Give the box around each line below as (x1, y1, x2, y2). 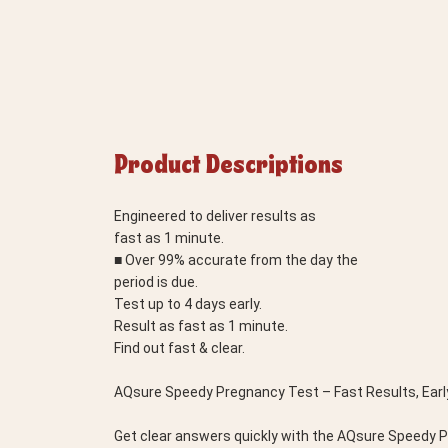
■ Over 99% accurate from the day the (114, 252, 358, 268)
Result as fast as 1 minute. (114, 318, 288, 334)
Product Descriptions (114, 153, 343, 177)
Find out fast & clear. (114, 340, 245, 356)
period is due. (114, 274, 198, 290)
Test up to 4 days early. (114, 296, 262, 312)
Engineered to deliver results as (114, 208, 316, 224)
